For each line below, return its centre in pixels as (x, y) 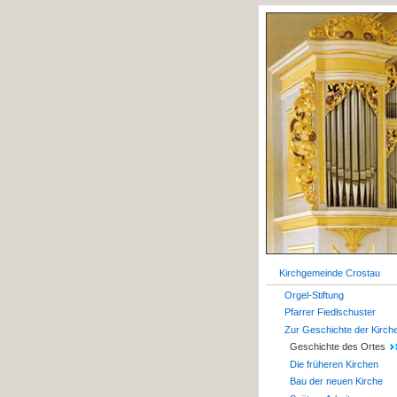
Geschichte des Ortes (334, 346)
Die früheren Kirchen (334, 364)
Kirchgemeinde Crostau (330, 273)
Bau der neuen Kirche (336, 381)
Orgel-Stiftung (314, 295)
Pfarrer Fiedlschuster (330, 312)
